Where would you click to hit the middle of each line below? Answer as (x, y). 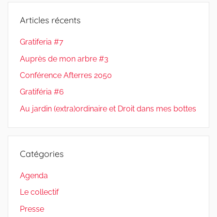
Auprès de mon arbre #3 (64, 59)
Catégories (42, 154)
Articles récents (50, 20)
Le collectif (39, 192)
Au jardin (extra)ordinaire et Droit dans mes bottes (108, 108)
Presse (32, 209)
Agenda (34, 176)
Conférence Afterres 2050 (66, 76)
